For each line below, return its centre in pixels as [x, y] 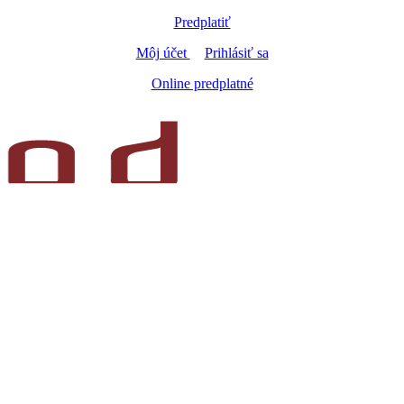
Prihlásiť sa [236, 53]
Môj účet [163, 53]
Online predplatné [202, 83]
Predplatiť [202, 22]
